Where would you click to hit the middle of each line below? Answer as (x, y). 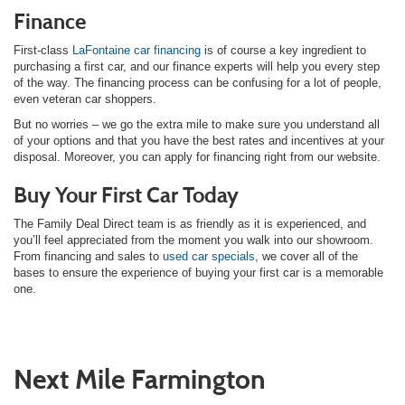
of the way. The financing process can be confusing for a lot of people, (198, 82)
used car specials (209, 256)
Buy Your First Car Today (126, 194)
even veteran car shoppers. (85, 99)
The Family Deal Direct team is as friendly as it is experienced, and (190, 223)
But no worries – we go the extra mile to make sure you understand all (197, 124)
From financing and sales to (88, 256)
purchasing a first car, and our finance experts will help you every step (197, 66)
